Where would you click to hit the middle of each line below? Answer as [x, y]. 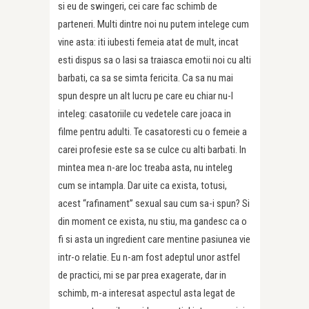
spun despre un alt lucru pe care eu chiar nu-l [146, 96]
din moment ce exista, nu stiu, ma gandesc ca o [152, 222]
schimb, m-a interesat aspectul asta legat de [147, 293]
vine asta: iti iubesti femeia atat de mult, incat [148, 42]
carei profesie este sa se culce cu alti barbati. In [152, 150]
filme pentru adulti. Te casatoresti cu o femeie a [152, 132]
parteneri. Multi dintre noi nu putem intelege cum [153, 24]
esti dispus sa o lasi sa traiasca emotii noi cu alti [154, 60]
